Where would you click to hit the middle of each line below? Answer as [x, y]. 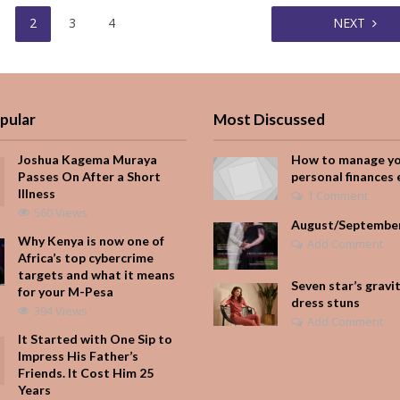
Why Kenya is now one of [92, 240]
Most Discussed [269, 119]
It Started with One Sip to [96, 338]
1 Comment [337, 195]
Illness [37, 193]
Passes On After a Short [90, 176]
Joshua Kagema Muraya [88, 159]
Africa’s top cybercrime [86, 257]
